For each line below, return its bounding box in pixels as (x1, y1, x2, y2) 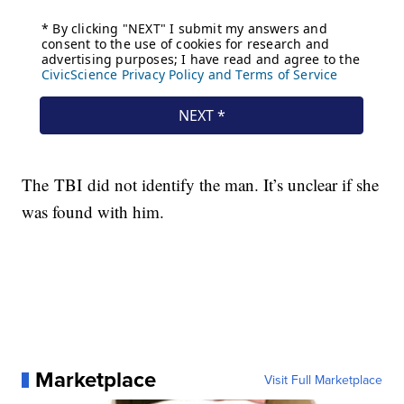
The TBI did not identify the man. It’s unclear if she (22, 173, 380, 197)
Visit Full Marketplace (263, 371, 382, 390)
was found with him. (22, 200, 165, 224)
